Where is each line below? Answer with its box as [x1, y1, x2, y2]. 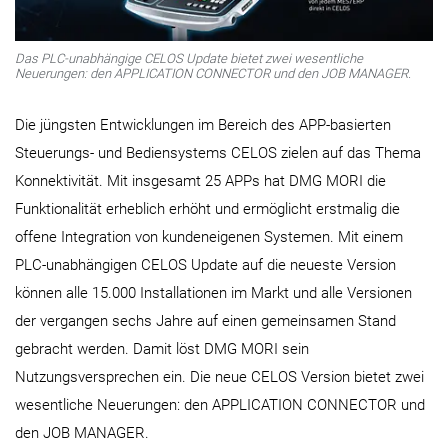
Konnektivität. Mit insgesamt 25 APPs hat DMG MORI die [15, 171, 386, 190]
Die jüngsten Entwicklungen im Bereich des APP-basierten [15, 115, 391, 134]
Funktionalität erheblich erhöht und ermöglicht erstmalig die [15, 199, 400, 218]
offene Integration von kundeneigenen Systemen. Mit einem [15, 227, 403, 246]
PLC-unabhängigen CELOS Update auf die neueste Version [15, 255, 396, 274]
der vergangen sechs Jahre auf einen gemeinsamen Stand [15, 311, 396, 330]
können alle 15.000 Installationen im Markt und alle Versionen [15, 283, 412, 302]
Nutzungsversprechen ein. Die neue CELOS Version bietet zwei [15, 367, 424, 386]
